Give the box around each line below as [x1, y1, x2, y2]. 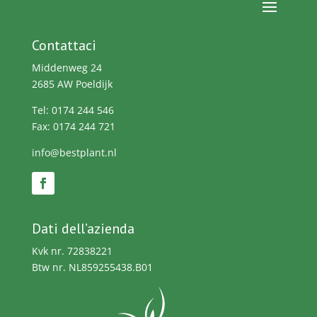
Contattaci [31, 35, 96, 54]
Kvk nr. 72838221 [31, 243, 113, 258]
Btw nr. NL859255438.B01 [31, 260, 153, 274]
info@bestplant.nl [31, 145, 117, 159]
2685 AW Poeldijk [31, 76, 113, 91]
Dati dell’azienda [31, 219, 134, 238]
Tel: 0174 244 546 [31, 103, 114, 117]
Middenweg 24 [31, 60, 102, 74]
